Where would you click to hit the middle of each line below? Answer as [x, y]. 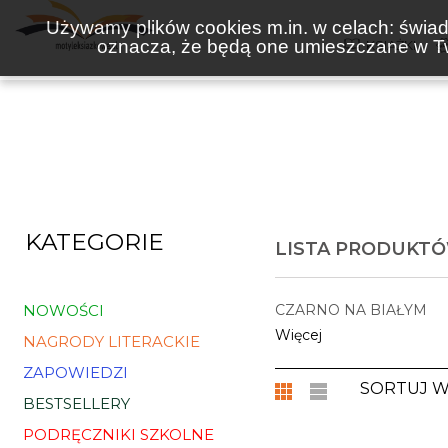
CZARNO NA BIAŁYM [350, 310]
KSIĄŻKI [391, 45]
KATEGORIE [94, 242]
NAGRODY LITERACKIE [111, 341]
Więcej [298, 335]
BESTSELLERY [76, 403]
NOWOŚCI [63, 310]
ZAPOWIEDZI [75, 372]
